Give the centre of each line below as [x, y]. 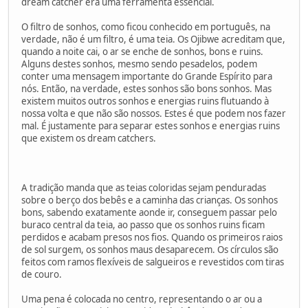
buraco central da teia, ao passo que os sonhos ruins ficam [143, 224]
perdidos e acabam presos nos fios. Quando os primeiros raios [152, 237]
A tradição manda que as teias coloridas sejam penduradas [144, 187]
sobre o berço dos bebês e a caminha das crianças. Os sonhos [150, 200]
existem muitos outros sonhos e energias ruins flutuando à [145, 101]
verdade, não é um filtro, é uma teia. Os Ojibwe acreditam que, [153, 39]
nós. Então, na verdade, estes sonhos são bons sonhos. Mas [146, 88]
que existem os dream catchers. [89, 138]
